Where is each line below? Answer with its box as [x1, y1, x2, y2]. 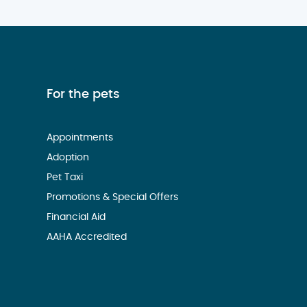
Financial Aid [47, 212, 109, 223]
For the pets [47, 88, 121, 101]
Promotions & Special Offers [47, 193, 182, 203]
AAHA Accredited [47, 232, 130, 243]
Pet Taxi [47, 173, 86, 183]
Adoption [47, 153, 93, 163]
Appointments [47, 133, 116, 143]
